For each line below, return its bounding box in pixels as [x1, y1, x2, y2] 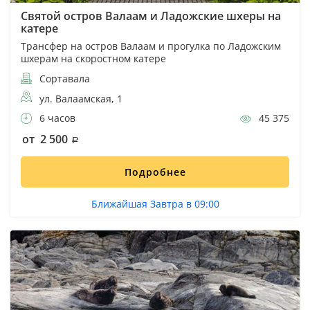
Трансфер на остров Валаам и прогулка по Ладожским [21, 39, 281, 53]
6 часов [37, 111, 75, 125]
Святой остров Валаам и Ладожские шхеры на [21, 8, 281, 24]
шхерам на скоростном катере [21, 51, 166, 65]
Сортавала [37, 71, 90, 85]
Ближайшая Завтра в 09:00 [91, 197, 219, 210]
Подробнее [124, 165, 186, 179]
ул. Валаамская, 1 [39, 91, 122, 105]
